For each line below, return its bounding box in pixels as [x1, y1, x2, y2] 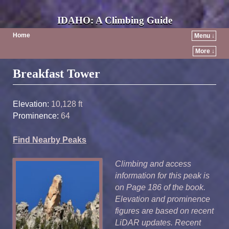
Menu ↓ [194, 32, 215, 39]
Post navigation [13, 63, 76, 73]
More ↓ [195, 48, 215, 55]
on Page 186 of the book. [115, 182, 205, 192]
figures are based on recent [115, 206, 214, 215]
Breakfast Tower [13, 67, 100, 81]
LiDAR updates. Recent [115, 218, 201, 227]
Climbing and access [115, 159, 191, 168]
